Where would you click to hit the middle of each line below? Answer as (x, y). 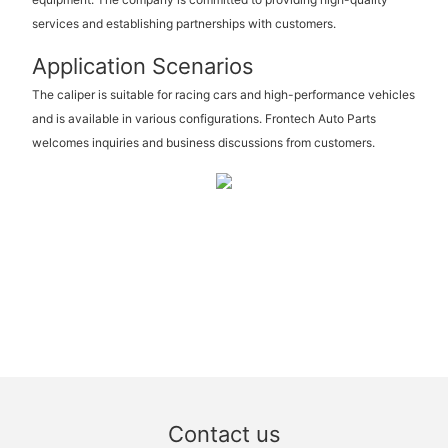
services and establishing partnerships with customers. (183, 24)
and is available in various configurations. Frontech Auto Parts (203, 118)
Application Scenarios (142, 66)
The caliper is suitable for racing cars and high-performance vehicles (223, 94)
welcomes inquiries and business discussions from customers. (203, 142)
